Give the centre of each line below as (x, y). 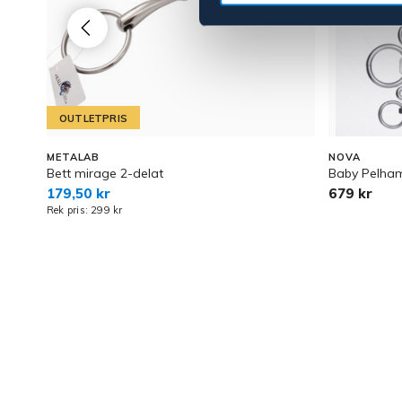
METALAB (74, 157)
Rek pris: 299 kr (85, 210)
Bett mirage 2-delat (105, 173)
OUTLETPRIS (93, 118)
